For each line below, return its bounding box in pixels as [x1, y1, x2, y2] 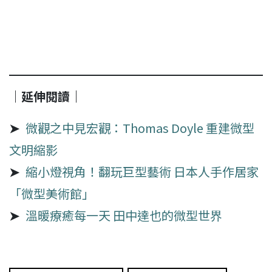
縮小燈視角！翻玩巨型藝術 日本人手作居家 [25, 162, 259, 180]
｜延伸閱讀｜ [9, 87, 82, 105]
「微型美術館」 [9, 184, 94, 202]
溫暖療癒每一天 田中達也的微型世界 [25, 206, 222, 224]
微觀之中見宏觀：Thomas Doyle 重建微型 [25, 118, 254, 137]
